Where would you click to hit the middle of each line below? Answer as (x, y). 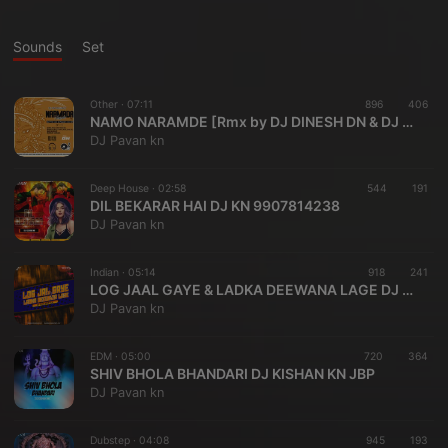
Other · (108, 104)
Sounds (37, 46)
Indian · (109, 272)
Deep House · (124, 188)
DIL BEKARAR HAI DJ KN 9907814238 (215, 205)
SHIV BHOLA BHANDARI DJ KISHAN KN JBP (232, 373)
